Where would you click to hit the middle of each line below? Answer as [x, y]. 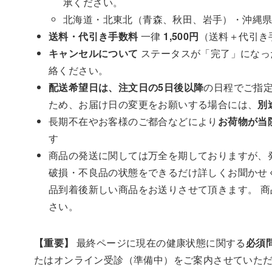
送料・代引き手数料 [93, 36]
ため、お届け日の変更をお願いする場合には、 [153, 104]
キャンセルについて [93, 53]
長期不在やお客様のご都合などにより [133, 121]
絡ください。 [79, 70]
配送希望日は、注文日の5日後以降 [126, 87]
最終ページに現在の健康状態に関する [160, 242]
